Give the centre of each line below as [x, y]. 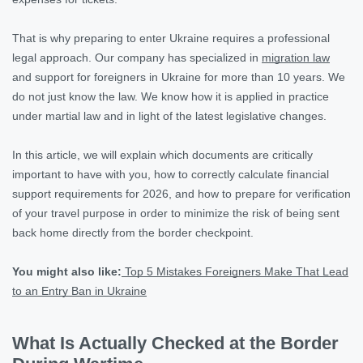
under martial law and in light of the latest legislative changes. [169, 115]
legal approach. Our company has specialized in [137, 57]
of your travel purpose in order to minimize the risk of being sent [176, 213]
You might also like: [67, 271]
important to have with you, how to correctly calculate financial [171, 174]
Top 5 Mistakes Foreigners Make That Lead [237, 271]
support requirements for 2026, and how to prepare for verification [181, 193]
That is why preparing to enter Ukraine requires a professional [171, 38]
